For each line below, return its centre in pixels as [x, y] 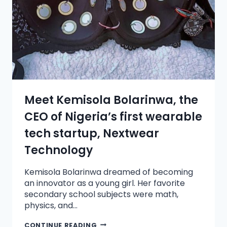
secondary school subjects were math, [101, 194]
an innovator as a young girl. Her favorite [105, 183]
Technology [59, 150]
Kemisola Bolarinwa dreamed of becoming [109, 172]
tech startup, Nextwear [92, 133]
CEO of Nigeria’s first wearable [113, 117]
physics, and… [51, 205]
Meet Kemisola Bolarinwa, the [111, 100]
